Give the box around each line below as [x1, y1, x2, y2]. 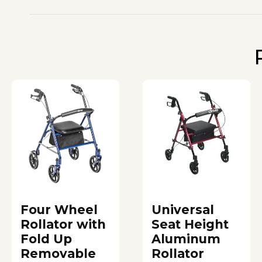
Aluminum [151, 231, 220, 246]
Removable [20, 246, 96, 261]
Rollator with [20, 216, 106, 232]
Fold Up [20, 231, 72, 246]
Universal [151, 202, 214, 217]
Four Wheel [20, 202, 98, 217]
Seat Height [151, 216, 229, 232]
